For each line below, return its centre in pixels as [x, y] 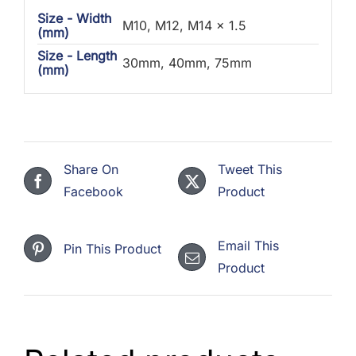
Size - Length [77, 55]
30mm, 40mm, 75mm [187, 62]
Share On [91, 170]
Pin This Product [112, 248]
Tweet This [250, 170]
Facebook [93, 192]
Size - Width [74, 18]
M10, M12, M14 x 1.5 [184, 25]
